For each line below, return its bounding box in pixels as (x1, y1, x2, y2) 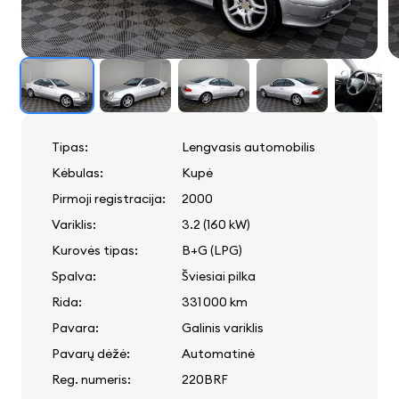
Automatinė (182, 346, 255, 362)
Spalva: (52, 268, 96, 285)
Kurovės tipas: (52, 242, 138, 259)
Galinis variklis (182, 320, 264, 337)
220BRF (182, 371, 228, 388)
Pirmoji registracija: (52, 191, 166, 208)
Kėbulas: (52, 165, 103, 182)
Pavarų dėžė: (52, 346, 130, 362)
